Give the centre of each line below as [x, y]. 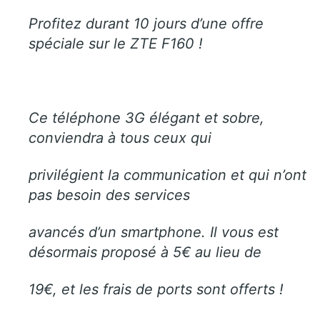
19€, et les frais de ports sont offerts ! [156, 289]
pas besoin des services [109, 195]
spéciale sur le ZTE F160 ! [116, 43]
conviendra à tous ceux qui [120, 137]
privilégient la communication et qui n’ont [167, 175]
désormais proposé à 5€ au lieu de [145, 252]
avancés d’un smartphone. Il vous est [154, 232]
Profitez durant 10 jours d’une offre [146, 23]
